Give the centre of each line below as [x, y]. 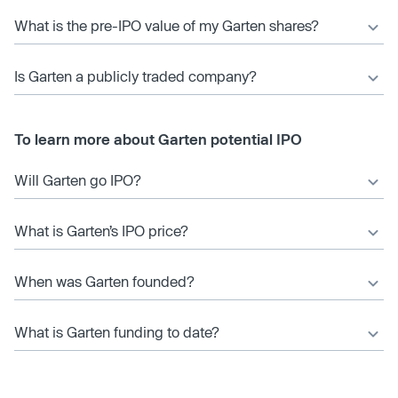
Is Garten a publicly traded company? [135, 76]
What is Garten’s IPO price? [101, 231]
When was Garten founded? [104, 281]
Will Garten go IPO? [78, 180]
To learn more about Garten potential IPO [158, 139]
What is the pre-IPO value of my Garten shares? [167, 25]
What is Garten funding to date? [117, 332]
